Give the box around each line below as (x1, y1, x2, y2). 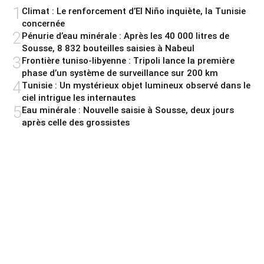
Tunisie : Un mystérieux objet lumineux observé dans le (22, 80, 250, 91)
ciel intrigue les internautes (22, 92, 136, 103)
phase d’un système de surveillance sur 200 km (22, 67, 218, 78)
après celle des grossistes (22, 117, 130, 128)
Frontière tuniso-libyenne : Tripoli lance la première (22, 55, 235, 66)
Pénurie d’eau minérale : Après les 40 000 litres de (22, 30, 229, 41)
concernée (22, 18, 65, 29)
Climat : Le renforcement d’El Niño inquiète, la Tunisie (22, 5, 246, 16)
